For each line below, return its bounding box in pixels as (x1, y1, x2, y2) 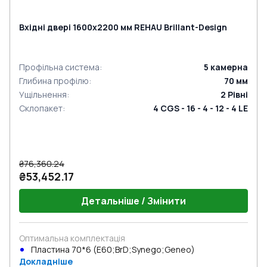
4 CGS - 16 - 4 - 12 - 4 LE (153, 103, 248, 114)
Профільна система (19, 61, 100, 73)
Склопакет (19, 103, 63, 114)
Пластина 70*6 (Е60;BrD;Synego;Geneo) (31, 244, 195, 255)
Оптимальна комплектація (19, 232, 125, 244)
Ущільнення (19, 89, 67, 100)
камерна (210, 61, 248, 73)
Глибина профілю (19, 75, 89, 86)
